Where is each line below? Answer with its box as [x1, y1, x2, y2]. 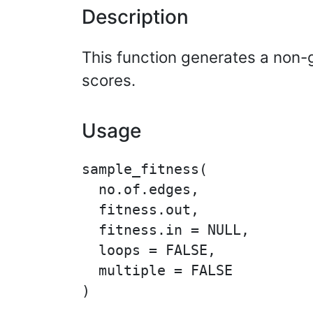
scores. [82, 71, 136, 89]
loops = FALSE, [82, 242, 216, 259]
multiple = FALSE [82, 263, 233, 279]
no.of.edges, [82, 182, 199, 198]
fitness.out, [82, 202, 199, 218]
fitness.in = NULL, [82, 222, 249, 238]
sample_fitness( [82, 161, 208, 177]
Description [82, 5, 189, 29]
